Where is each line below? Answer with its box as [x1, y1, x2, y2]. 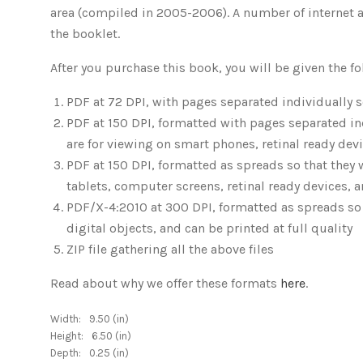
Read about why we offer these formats [50, 275, 280, 291]
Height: [50, 330, 83, 342]
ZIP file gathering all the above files [66, 241, 274, 257]
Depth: [50, 347, 81, 359]
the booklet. [50, 26, 123, 41]
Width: [50, 313, 81, 325]
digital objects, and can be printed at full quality [66, 220, 352, 236]
